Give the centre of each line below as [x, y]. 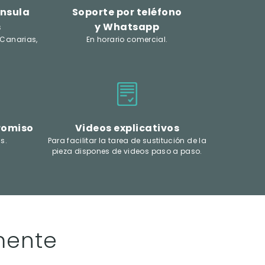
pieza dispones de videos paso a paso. [127, 151]
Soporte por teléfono [127, 12]
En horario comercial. [127, 39]
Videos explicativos [127, 128]
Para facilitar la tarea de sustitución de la [127, 140]
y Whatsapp [127, 27]
